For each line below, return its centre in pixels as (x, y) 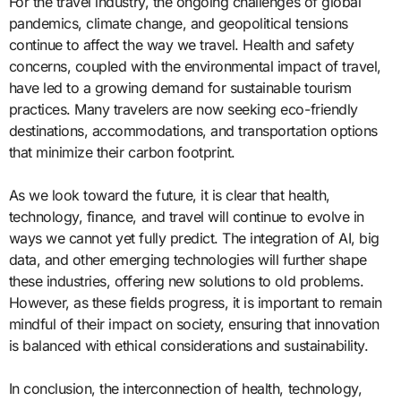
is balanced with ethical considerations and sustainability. (188, 345)
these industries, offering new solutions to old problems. (186, 281)
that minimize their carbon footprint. (122, 152)
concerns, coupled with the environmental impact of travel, (195, 66)
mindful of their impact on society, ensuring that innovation (194, 324)
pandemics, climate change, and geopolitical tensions (178, 23)
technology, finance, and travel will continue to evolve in (186, 216)
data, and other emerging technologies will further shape (188, 259)
